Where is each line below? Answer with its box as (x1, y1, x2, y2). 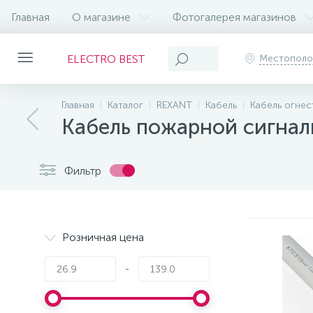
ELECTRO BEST (67, 52, 145, 66)
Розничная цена (62, 231, 144, 244)
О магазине (72, 10, 131, 24)
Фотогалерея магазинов (173, 10, 296, 24)
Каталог (108, 99, 143, 111)
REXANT (156, 99, 192, 111)
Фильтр (64, 163, 101, 177)
